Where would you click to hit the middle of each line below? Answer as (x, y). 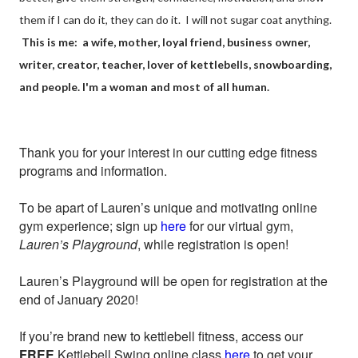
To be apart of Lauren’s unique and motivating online (168, 207)
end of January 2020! (79, 299)
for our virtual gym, (240, 226)
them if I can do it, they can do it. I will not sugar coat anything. (175, 20)
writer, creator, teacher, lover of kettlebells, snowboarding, (175, 64)
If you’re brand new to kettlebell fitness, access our (161, 336)
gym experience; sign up (90, 226)
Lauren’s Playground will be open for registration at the (173, 281)
